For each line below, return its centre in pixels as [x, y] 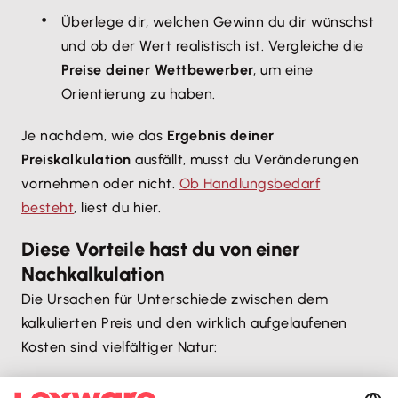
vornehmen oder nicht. [100, 183]
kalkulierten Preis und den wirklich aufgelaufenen [184, 323]
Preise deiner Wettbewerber [158, 70]
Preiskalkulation [76, 159]
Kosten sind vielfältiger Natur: [122, 347]
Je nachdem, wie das [94, 135]
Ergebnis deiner [220, 135]
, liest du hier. [119, 207]
